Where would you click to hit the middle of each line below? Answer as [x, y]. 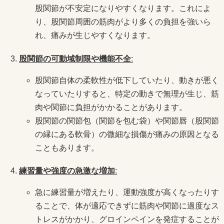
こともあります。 [67, 147]
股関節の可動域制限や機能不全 [75, 58]
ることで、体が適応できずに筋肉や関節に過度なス [127, 205]
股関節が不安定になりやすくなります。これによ [123, 8]
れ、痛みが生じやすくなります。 [95, 35]
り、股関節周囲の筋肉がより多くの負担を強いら [123, 22]
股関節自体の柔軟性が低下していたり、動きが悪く [127, 80]
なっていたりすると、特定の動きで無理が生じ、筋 [127, 93]
